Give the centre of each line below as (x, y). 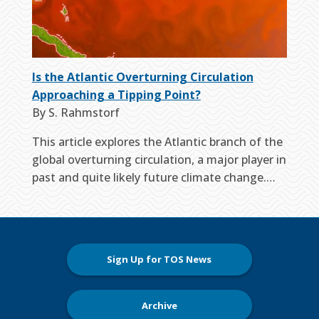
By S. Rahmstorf (75, 113)
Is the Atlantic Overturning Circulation (142, 77)
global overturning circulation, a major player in (159, 160)
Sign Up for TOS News (159, 260)
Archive (159, 306)
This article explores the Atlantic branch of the (157, 142)
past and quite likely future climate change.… (153, 178)
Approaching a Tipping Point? (116, 95)
